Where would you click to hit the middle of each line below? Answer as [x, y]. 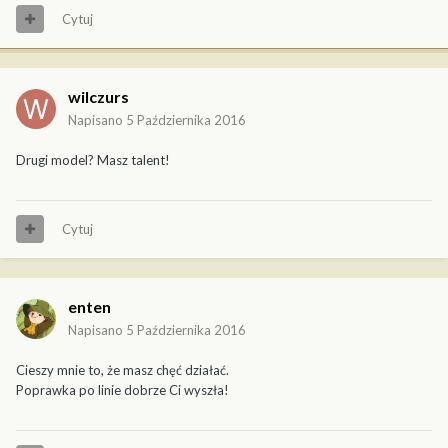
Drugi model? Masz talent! [93, 159]
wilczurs [98, 96]
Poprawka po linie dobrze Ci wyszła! [122, 389]
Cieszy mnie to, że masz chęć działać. [122, 369]
